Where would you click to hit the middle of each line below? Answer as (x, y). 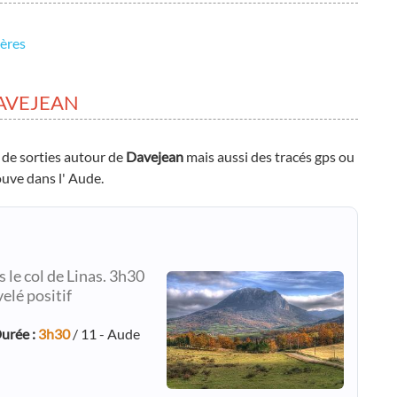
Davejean (155, 156)
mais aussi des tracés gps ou (269, 156)
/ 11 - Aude (105, 334)
